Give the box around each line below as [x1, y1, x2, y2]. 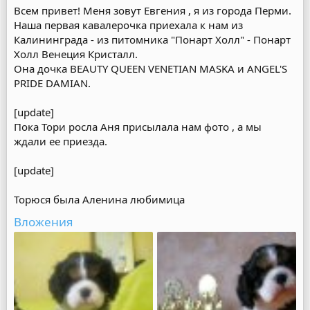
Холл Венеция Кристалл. [14, 47, 138, 61]
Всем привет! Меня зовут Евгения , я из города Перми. [14, 3, 291, 17]
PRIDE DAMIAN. [14, 76, 91, 90]
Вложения [14, 214, 73, 230]
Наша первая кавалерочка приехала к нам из [14, 18, 243, 32]
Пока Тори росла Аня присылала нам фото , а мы [14, 120, 262, 134]
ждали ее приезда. [14, 134, 107, 148]
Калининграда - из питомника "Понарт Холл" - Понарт [14, 33, 291, 46]
